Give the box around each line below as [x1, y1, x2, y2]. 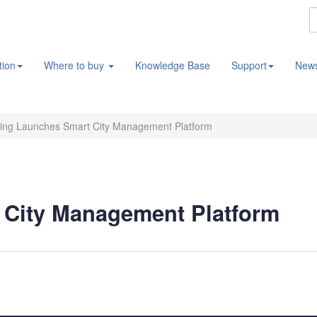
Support [231, 58, 267, 72]
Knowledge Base [135, 58, 210, 72]
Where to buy [44, 58, 107, 72]
